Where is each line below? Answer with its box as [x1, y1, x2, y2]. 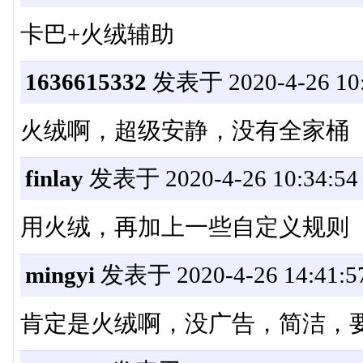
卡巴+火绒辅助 [19, 21, 174, 48]
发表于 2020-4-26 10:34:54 [83, 165, 358, 192]
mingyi [24, 262, 95, 288]
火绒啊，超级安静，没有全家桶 [19, 117, 349, 144]
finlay [24, 165, 83, 192]
